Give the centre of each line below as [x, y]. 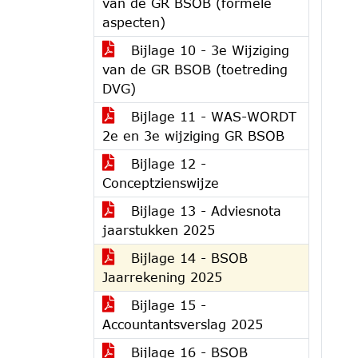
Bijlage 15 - [166, 305]
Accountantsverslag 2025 [183, 324]
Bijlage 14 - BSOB [187, 258]
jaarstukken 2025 [159, 230]
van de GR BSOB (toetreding [195, 69]
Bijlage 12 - [166, 163]
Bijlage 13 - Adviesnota [204, 211]
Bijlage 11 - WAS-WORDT [211, 116]
